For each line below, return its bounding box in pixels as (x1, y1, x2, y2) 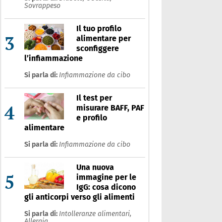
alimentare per (76, 34, 131, 43)
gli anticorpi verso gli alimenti (24, 192, 135, 202)
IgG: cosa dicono (76, 182, 136, 192)
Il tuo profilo (76, 24, 121, 33)
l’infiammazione (24, 54, 83, 63)
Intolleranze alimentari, (58, 210, 131, 218)
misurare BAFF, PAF (76, 103, 144, 112)
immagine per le (76, 172, 136, 182)
